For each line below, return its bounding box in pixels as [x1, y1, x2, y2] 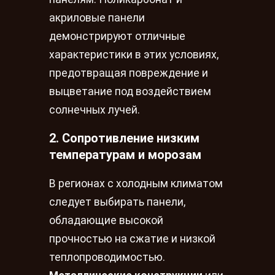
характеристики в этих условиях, [49, 48, 219, 61]
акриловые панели [49, 12, 145, 25]
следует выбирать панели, [49, 195, 185, 208]
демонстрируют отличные [49, 30, 185, 43]
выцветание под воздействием [49, 85, 211, 98]
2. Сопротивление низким [49, 131, 199, 146]
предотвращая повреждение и [49, 67, 208, 80]
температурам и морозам [49, 147, 201, 163]
